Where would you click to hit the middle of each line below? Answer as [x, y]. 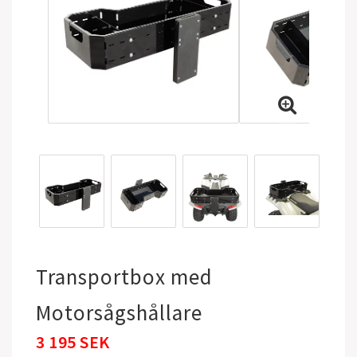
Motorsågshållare [119, 312]
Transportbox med [124, 277]
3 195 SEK [73, 342]
